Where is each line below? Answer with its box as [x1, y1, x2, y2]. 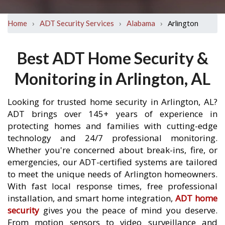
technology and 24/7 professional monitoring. [8, 132, 217, 144]
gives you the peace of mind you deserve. [39, 204, 217, 216]
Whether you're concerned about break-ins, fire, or [8, 144, 217, 156]
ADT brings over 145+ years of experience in [8, 108, 217, 120]
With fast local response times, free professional [8, 180, 217, 192]
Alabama [127, 19, 155, 28]
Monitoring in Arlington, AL [15, 69, 210, 88]
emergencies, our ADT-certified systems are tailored [8, 156, 217, 168]
